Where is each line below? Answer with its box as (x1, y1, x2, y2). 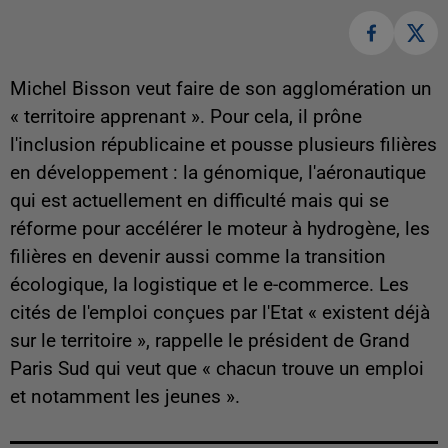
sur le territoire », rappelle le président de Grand (10, 330, 410, 353)
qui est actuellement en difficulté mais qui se (10, 190, 389, 213)
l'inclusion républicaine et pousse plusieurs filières (10, 134, 437, 157)
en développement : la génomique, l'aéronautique (10, 162, 426, 185)
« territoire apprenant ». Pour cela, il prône (10, 106, 362, 129)
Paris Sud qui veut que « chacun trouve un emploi (10, 358, 424, 381)
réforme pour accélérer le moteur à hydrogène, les (10, 218, 430, 241)
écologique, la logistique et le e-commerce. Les (10, 274, 409, 297)
